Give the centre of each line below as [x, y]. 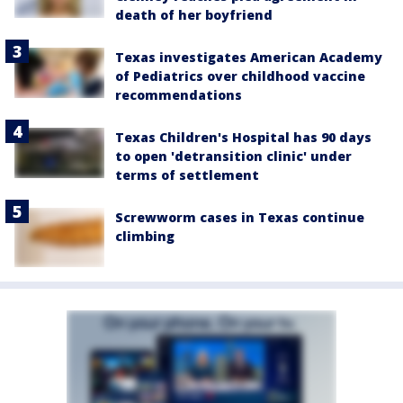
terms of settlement [187, 175]
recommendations [179, 94]
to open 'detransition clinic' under [233, 156]
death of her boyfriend [194, 14]
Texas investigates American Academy [249, 57]
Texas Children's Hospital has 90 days [243, 137]
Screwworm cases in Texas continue [240, 217]
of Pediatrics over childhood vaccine [240, 76]
